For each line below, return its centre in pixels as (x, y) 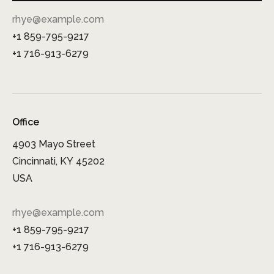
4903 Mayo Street (54, 144)
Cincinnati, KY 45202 (58, 161)
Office (26, 122)
